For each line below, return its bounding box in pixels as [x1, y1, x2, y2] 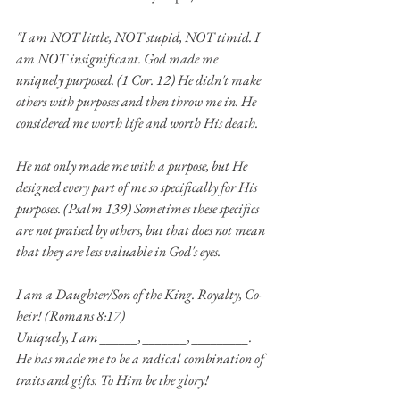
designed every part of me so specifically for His [16, 177, 260, 196]
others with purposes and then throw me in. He [16, 91, 259, 111]
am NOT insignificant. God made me [16, 48, 221, 68]
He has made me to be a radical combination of [16, 348, 267, 368]
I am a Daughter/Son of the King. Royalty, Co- [16, 284, 262, 304]
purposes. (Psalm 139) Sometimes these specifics [16, 198, 262, 218]
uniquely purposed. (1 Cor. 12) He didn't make [16, 70, 263, 89]
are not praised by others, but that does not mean [16, 220, 268, 239]
